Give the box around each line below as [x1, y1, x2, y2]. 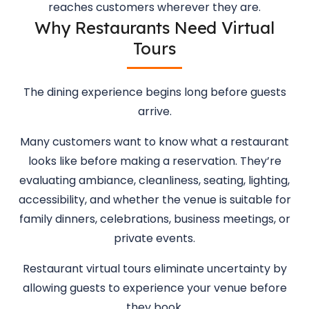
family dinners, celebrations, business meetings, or [19, 211, 290, 227]
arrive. [137, 103, 172, 119]
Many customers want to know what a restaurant [20, 134, 289, 150]
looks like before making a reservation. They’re [28, 153, 281, 169]
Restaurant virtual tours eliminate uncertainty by [22, 261, 287, 277]
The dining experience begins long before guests [23, 84, 286, 100]
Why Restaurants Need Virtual [34, 17, 275, 38]
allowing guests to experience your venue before [22, 280, 287, 296]
